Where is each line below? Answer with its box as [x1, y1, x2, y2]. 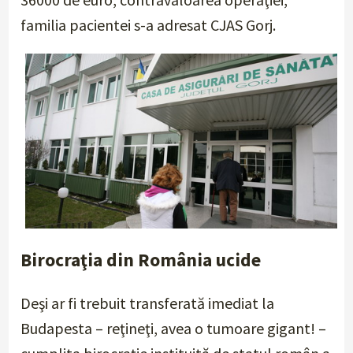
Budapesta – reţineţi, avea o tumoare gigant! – [20, 318, 327, 339]
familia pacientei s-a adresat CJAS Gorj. [20, 15, 277, 35]
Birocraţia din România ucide [20, 247, 262, 271]
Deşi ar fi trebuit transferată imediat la [20, 293, 275, 314]
